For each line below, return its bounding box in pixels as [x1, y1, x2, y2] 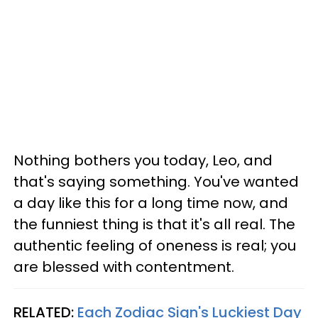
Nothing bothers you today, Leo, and [13, 150, 273, 170]
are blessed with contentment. [13, 256, 234, 277]
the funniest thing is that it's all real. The [13, 214, 295, 234]
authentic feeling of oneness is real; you [13, 235, 296, 256]
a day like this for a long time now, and [13, 192, 288, 213]
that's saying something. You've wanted [13, 171, 299, 192]
